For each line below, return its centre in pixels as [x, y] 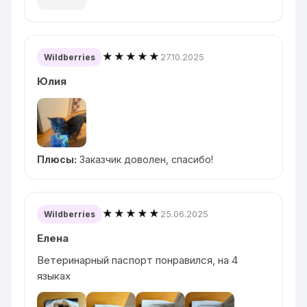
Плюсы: [57, 159]
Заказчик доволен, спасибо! [145, 159]
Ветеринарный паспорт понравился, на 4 [138, 260]
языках [54, 275]
